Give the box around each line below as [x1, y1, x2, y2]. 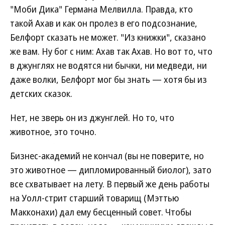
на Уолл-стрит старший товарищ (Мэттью [10, 192, 179, 204]
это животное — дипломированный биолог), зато [10, 164, 211, 176]
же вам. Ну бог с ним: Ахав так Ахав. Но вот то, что [10, 45, 212, 57]
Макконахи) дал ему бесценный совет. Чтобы [10, 206, 191, 218]
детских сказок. [10, 87, 72, 99]
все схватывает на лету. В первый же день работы [10, 178, 209, 190]
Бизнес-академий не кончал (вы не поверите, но [10, 150, 204, 162]
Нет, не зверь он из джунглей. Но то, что [10, 111, 174, 124]
